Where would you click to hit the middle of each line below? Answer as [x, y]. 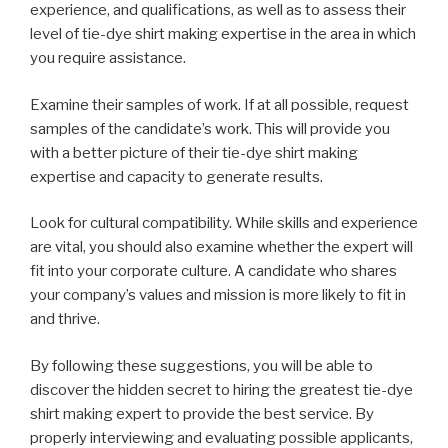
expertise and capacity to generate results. [176, 176]
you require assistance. [108, 58]
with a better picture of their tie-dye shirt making [194, 152]
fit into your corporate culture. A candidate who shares [213, 271]
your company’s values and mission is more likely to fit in [218, 295]
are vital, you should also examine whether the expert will [221, 247]
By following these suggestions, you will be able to [201, 365]
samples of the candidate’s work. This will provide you [210, 128]
